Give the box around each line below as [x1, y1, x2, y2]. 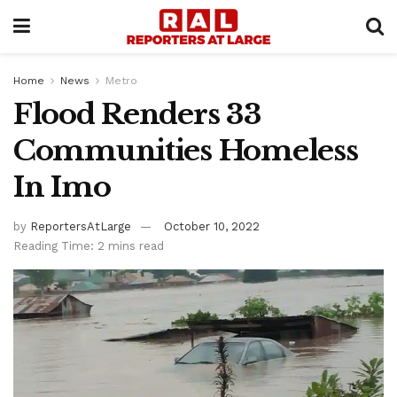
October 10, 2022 [164, 219, 260, 233]
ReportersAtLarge [30, 219, 131, 233]
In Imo [13, 169, 111, 205]
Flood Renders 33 [13, 97, 261, 132]
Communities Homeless [13, 133, 358, 168]
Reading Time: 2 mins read [13, 238, 164, 253]
